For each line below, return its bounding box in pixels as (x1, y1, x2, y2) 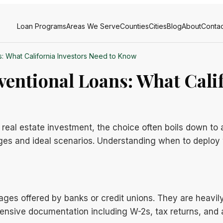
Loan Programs (17, 21, 66, 30)
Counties (120, 21, 149, 30)
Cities (149, 21, 167, 30)
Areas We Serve (66, 21, 120, 30)
